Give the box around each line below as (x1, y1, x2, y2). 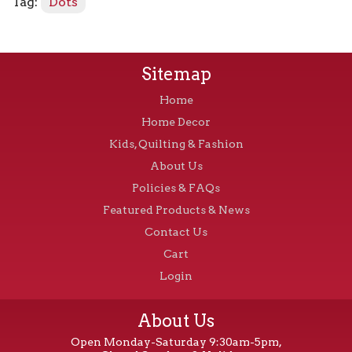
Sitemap (141, 63, 211, 84)
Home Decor (141, 115, 211, 128)
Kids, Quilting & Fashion (108, 137, 244, 150)
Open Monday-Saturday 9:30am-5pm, (70, 335, 282, 348)
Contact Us (145, 225, 207, 238)
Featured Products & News (102, 203, 250, 216)
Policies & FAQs (132, 181, 220, 194)
